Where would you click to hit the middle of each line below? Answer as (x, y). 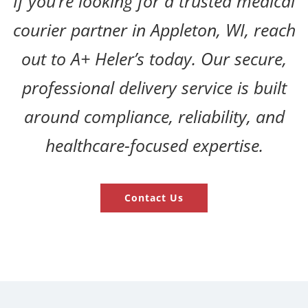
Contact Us (154, 198)
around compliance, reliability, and (154, 117)
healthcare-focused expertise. (154, 145)
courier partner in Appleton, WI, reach (154, 30)
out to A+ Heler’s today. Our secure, (154, 59)
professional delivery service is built (154, 88)
